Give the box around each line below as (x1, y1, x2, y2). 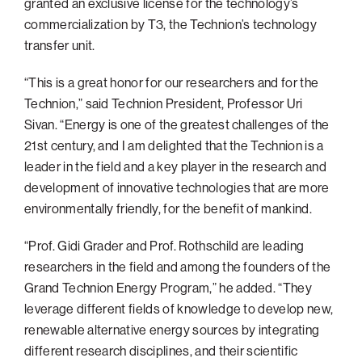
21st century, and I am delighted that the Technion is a (24, 137, 324, 154)
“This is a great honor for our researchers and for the (24, 74, 319, 90)
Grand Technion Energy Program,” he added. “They (24, 279, 313, 296)
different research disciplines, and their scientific (24, 342, 298, 359)
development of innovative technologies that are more (24, 179, 330, 196)
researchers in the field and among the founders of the (24, 258, 331, 275)
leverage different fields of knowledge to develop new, (24, 300, 334, 317)
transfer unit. (24, 36, 95, 53)
